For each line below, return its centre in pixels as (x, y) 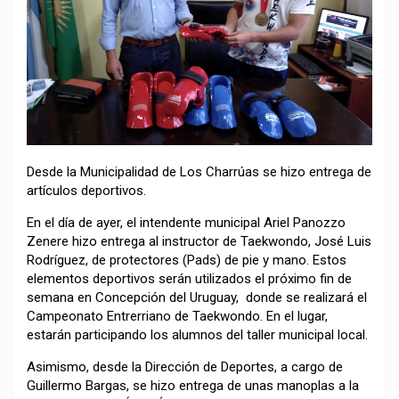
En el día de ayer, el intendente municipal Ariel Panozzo (186, 223)
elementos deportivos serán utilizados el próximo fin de (189, 279)
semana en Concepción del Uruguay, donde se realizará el (197, 298)
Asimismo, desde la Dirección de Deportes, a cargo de (185, 367)
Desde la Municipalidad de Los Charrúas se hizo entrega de (199, 172)
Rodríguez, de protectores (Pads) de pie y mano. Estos (187, 261)
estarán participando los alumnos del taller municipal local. (197, 335)
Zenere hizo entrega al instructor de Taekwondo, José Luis (199, 242)
